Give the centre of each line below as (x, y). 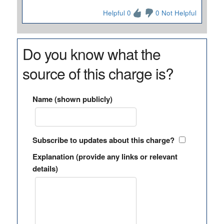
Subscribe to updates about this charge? (103, 140)
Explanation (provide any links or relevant (105, 156)
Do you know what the (91, 54)
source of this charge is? (98, 73)
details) (45, 168)
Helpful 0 (117, 13)
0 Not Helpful (176, 13)
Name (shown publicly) (72, 99)
